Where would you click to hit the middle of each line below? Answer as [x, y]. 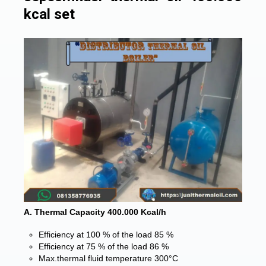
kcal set [49, 14]
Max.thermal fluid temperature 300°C [108, 258]
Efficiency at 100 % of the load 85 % [106, 235]
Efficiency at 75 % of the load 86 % [104, 246]
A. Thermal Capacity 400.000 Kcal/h [95, 212]
